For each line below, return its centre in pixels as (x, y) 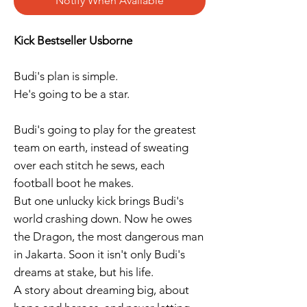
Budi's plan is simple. (66, 76)
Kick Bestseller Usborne (73, 40)
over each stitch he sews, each (89, 165)
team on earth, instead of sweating (101, 147)
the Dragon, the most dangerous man (109, 236)
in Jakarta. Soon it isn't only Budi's (99, 254)
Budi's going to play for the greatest (105, 129)
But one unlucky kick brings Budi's (99, 200)
